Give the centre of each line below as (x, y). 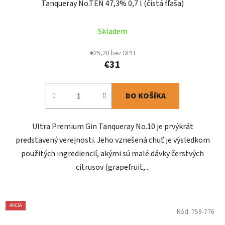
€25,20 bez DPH (113, 53)
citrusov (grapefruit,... (113, 167)
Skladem (113, 32)
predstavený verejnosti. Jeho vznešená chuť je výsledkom (113, 140)
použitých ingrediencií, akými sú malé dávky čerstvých (113, 154)
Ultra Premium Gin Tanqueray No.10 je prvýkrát (113, 127)
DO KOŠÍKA (146, 96)
